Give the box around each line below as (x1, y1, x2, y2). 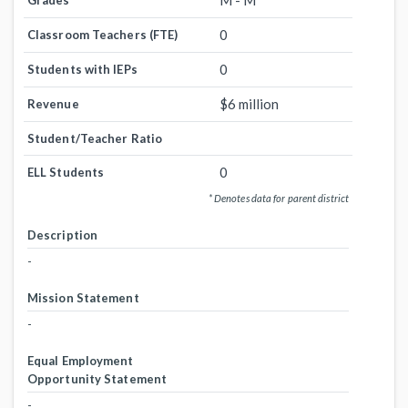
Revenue (27, 97, 79, 111)
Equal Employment (27, 353, 134, 368)
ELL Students (27, 165, 105, 179)
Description (27, 228, 98, 242)
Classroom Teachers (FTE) (27, 27, 178, 42)
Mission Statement (27, 291, 139, 305)
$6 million (219, 96, 280, 112)
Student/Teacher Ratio (27, 131, 162, 146)
